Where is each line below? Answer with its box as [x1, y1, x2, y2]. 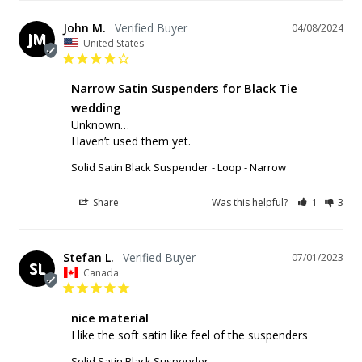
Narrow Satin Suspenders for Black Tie [71, 79, 297, 96]
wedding [71, 99, 121, 116]
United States [83, 36, 144, 50]
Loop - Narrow [217, 159, 286, 175]
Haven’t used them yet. [71, 133, 191, 149]
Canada [83, 265, 119, 280]
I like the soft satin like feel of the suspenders [71, 326, 308, 343]
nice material [71, 309, 149, 326]
